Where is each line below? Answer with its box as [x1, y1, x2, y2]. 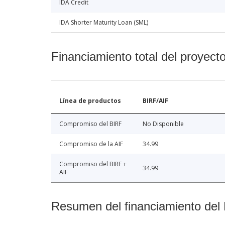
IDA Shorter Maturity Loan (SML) [59, 18, 148, 27]
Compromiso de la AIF [59, 139, 123, 148]
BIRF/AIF [143, 96, 168, 105]
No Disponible [143, 119, 184, 128]
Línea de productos [59, 96, 121, 105]
